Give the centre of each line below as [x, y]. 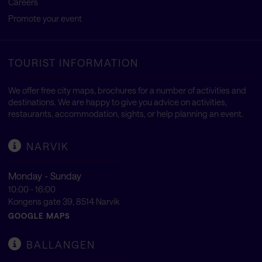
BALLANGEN [61, 244]
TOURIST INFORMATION [73, 62]
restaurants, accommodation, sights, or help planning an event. [125, 114]
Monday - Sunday [44, 175]
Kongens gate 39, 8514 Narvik [63, 201]
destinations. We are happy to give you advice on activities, [117, 102]
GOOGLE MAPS [39, 216]
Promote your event [45, 18]
